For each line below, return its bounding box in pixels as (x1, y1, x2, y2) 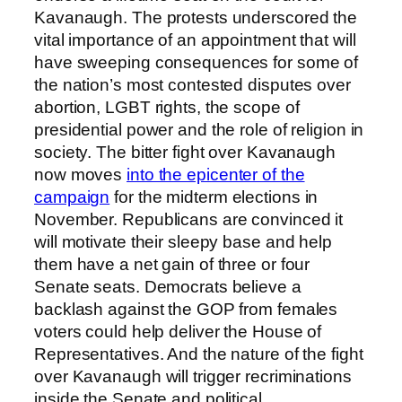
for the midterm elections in (109, 188, 319, 207)
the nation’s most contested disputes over (34, 75, 351, 95)
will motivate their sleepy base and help (34, 232, 332, 252)
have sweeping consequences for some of (34, 53, 359, 73)
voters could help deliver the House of (34, 322, 322, 342)
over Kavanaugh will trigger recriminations (34, 367, 352, 387)
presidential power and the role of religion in (34, 120, 364, 140)
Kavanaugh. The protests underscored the (34, 8, 358, 28)
